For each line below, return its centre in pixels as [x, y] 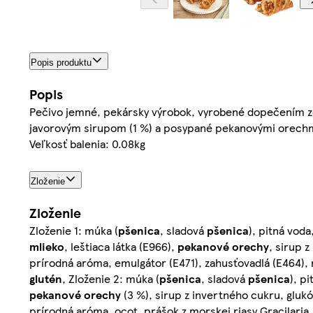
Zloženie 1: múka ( [74, 230]
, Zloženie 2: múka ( [111, 278]
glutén [46, 278]
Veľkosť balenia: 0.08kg [87, 144]
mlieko [47, 246]
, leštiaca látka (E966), [121, 246]
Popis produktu [61, 63]
